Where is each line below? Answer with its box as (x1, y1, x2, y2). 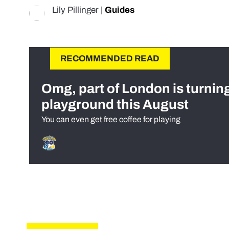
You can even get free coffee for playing (41, 115, 180, 124)
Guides (105, 5, 134, 15)
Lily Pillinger (52, 5, 99, 15)
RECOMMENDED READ (60, 54, 159, 64)
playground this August (41, 97, 189, 112)
